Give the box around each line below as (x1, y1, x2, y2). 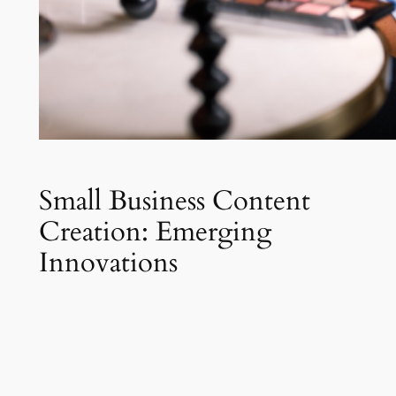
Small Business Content (38, 182, 310, 220)
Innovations (38, 244, 178, 282)
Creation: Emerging (38, 213, 271, 251)
